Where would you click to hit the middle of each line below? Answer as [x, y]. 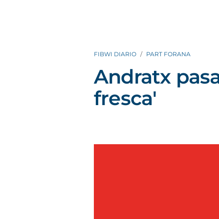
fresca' [125, 98]
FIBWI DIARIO [115, 54]
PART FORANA [168, 54]
